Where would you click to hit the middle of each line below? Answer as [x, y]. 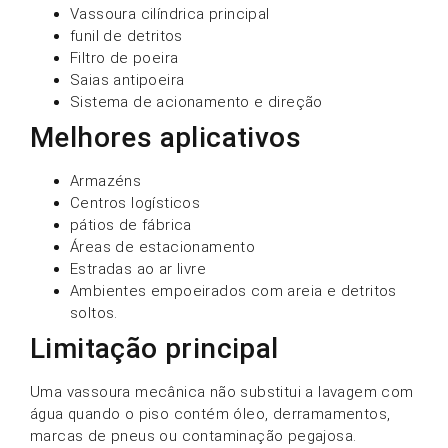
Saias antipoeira [127, 80]
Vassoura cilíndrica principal [170, 14]
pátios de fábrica [131, 225]
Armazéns [106, 181]
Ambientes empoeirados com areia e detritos [233, 291]
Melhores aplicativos [165, 138]
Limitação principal [154, 349]
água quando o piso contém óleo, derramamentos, [210, 414]
